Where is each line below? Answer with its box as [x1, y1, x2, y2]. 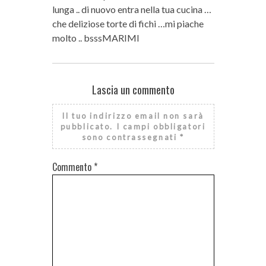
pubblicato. [60, 122, 113, 132]
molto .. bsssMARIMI [52, 32, 140, 44]
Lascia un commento [91, 81, 175, 98]
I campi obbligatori [116, 122, 206, 132]
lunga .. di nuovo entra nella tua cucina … [52, 4, 211, 15]
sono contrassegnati [81, 132, 180, 142]
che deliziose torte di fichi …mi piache [52, 18, 204, 30]
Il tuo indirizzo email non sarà [62, 111, 204, 121]
